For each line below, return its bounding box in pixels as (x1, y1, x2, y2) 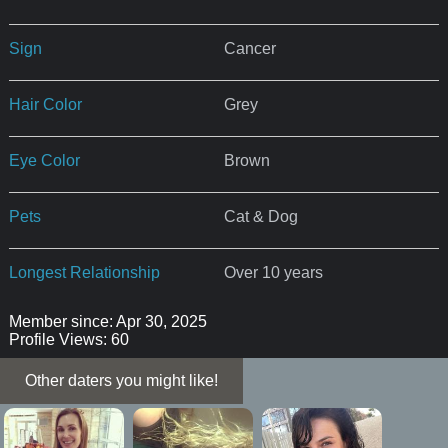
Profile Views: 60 (8, 330, 129, 348)
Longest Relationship (8, 263, 160, 281)
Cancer (223, 39, 276, 57)
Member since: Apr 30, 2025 (8, 312, 207, 330)
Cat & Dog (223, 207, 298, 225)
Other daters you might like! (25, 371, 218, 389)
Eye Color (8, 151, 80, 169)
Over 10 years (223, 263, 323, 281)
